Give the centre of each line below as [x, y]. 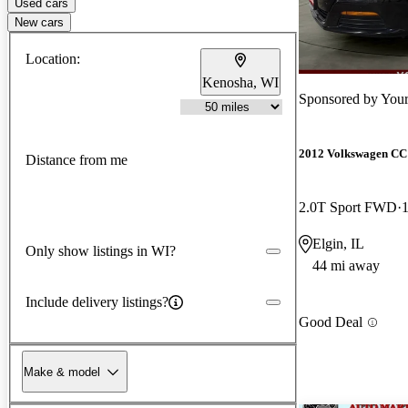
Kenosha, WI [240, 82]
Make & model [62, 372]
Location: [53, 58]
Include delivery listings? [97, 301]
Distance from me [76, 160]
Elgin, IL [338, 244]
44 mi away [346, 266]
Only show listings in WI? [101, 250]
